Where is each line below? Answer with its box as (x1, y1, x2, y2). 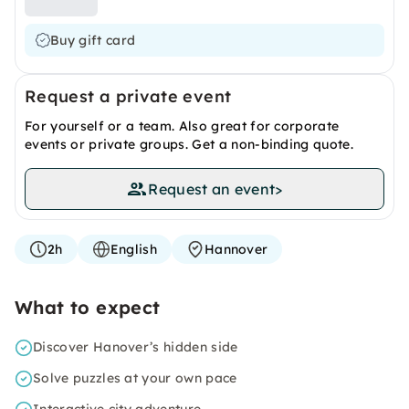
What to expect (15, 296, 161, 319)
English (110, 241, 157, 257)
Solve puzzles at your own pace (33, 370, 237, 386)
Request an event (148, 180, 276, 198)
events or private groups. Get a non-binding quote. (25, 136, 354, 152)
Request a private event (25, 86, 232, 107)
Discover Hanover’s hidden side (33, 339, 238, 355)
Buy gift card (50, 32, 136, 48)
